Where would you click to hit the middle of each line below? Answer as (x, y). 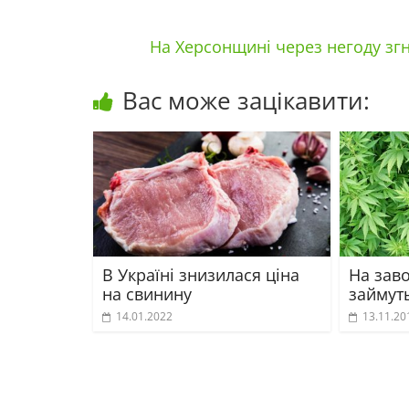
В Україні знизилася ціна (201, 274)
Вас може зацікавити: (246, 100)
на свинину (147, 294)
